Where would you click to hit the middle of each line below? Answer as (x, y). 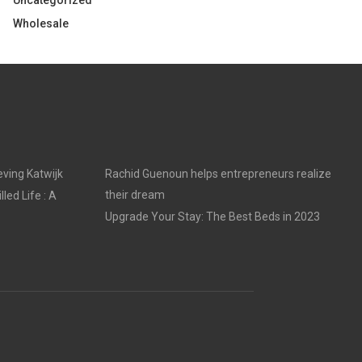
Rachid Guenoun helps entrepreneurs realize (218, 174)
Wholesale (41, 23)
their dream (135, 195)
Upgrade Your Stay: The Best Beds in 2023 (212, 217)
